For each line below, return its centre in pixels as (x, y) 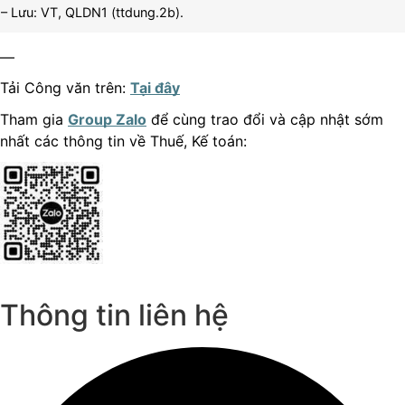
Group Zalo (107, 119)
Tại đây (155, 88)
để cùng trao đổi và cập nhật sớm (265, 119)
